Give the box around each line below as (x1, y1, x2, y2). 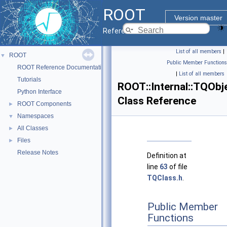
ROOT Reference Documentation (17, 64, 108, 71)
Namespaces (17, 112, 54, 120)
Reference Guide (103, 27, 157, 35)
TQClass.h (147, 174, 182, 182)
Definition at (147, 152, 186, 160)
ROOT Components (17, 100, 71, 107)
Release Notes (17, 149, 58, 156)
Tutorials (17, 76, 41, 83)
